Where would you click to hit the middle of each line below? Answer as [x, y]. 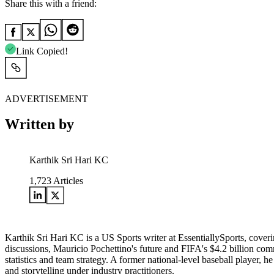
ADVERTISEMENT [46, 98]
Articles [67, 181]
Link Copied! [42, 51]
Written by [39, 124]
